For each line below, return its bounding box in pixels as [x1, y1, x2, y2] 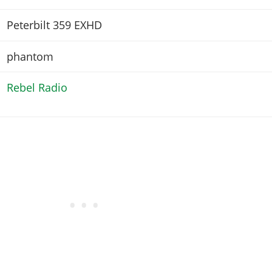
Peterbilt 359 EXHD [6, 18, 102, 33]
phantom [6, 49, 53, 64]
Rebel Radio [6, 80, 67, 95]
